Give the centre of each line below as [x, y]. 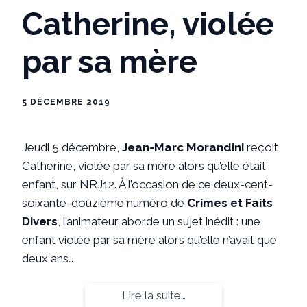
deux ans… [48, 258]
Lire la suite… [153, 295]
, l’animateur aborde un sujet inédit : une [159, 221]
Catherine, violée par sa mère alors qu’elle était [144, 165]
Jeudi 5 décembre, [72, 147]
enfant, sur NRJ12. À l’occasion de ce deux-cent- [147, 184]
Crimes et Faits [230, 202]
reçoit [261, 147]
